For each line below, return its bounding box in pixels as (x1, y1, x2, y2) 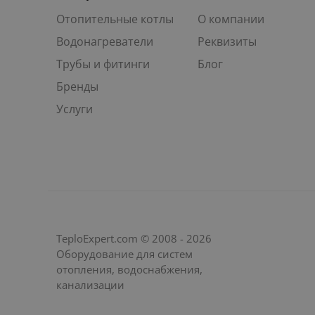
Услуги (56, 101, 93, 117)
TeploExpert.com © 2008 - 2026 (56, 231, 212, 245)
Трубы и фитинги (56, 56, 150, 72)
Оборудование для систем (56, 246, 193, 261)
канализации (56, 277, 124, 292)
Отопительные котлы (56, 11, 174, 27)
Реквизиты (198, 33, 257, 49)
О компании (198, 11, 265, 27)
